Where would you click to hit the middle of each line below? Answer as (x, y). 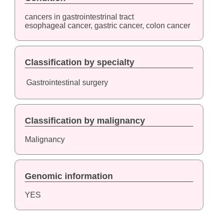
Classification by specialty (79, 63)
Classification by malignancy (85, 121)
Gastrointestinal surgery (67, 83)
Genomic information (69, 176)
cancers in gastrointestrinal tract (79, 17)
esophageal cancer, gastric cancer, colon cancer (107, 26)
